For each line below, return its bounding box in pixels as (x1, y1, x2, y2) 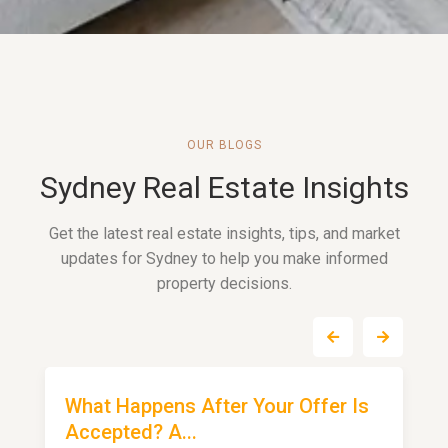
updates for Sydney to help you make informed (60, 248, 388, 268)
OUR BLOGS (186, 137, 262, 152)
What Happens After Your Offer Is (65, 393, 369, 418)
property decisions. (156, 273, 292, 293)
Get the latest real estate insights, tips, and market (48, 223, 400, 243)
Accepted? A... (65, 419, 197, 444)
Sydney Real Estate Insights (39, 169, 409, 205)
